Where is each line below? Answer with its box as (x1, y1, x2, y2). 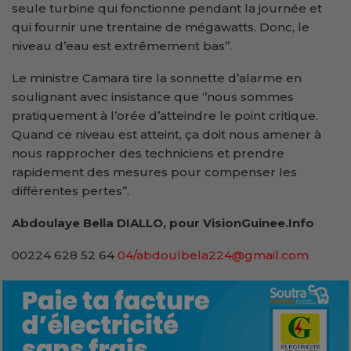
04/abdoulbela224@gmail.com (118, 248, 309, 263)
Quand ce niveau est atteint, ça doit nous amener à (12, 127, 321, 143)
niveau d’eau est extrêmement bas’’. (12, 38, 232, 54)
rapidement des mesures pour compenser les (12, 165, 297, 180)
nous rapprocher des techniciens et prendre (12, 146, 284, 161)
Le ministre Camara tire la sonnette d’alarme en (12, 71, 302, 86)
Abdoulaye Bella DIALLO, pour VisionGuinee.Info (12, 215, 314, 231)
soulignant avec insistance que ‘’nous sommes (12, 89, 294, 105)
